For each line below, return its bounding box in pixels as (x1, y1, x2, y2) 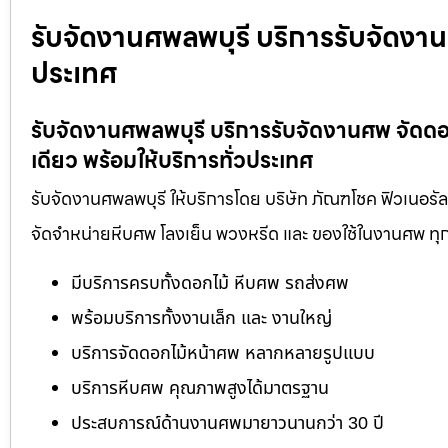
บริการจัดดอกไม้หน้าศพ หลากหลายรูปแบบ (71, 339, 375, 367)
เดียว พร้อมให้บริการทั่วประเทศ (31, 143, 313, 179)
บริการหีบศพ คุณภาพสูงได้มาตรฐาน (71, 374, 329, 402)
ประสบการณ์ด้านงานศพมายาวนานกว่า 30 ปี (71, 409, 384, 437)
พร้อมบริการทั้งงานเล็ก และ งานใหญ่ (71, 304, 332, 332)
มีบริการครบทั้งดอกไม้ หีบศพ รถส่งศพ (71, 269, 349, 297)
